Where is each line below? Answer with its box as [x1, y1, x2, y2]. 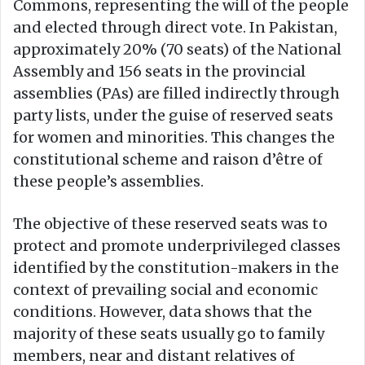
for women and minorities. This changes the [13, 128, 335, 147]
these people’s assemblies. [13, 172, 204, 191]
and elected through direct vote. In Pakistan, [13, 18, 337, 37]
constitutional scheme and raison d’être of [13, 150, 323, 169]
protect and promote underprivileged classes [13, 236, 341, 256]
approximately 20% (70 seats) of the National [13, 40, 341, 59]
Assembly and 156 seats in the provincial [13, 62, 306, 81]
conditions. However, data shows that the [13, 302, 312, 322]
